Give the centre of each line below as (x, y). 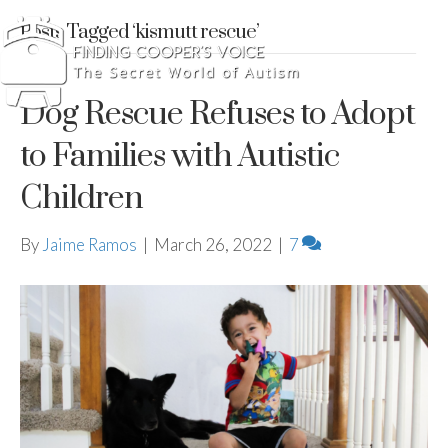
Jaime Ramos (89, 244)
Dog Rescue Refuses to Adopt (217, 114)
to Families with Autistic (179, 156)
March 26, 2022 (213, 244)
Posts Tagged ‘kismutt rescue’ (139, 32)
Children (81, 198)
